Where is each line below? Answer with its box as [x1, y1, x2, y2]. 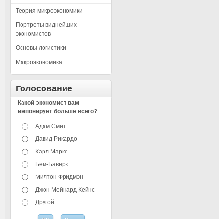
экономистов [16, 30, 51, 37]
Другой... [35, 199, 59, 206]
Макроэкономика [16, 59, 62, 66]
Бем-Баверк [35, 161, 68, 168]
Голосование [16, 84, 72, 93]
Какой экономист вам [18, 99, 80, 106]
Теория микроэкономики [16, 7, 83, 14]
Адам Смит [35, 123, 66, 130]
